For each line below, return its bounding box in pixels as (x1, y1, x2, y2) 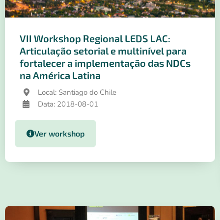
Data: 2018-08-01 (38, 99, 98, 109)
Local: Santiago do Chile (38, 87, 116, 97)
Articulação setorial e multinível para (20, 44, 187, 56)
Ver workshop (34, 128, 84, 138)
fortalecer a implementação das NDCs (20, 56, 191, 69)
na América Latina (20, 69, 101, 81)
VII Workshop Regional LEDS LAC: (20, 32, 170, 44)
